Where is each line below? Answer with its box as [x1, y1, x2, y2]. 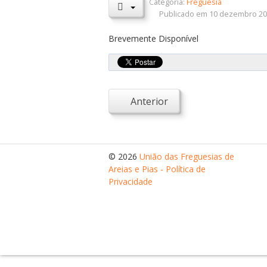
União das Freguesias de [139, 151, 234, 162]
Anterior [131, 95, 168, 108]
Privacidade [108, 176, 153, 187]
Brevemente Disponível [108, 33, 198, 44]
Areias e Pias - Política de [108, 163, 206, 175]
